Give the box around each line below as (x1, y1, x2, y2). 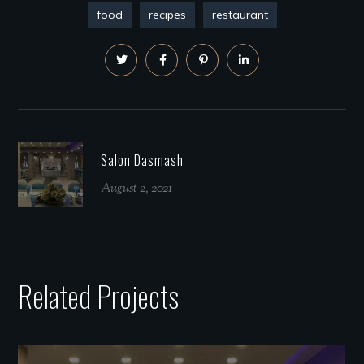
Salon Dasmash (101, 150, 184, 171)
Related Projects (18, 274, 180, 318)
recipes (148, 7, 186, 23)
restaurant (211, 7, 268, 23)
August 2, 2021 (101, 180, 173, 199)
